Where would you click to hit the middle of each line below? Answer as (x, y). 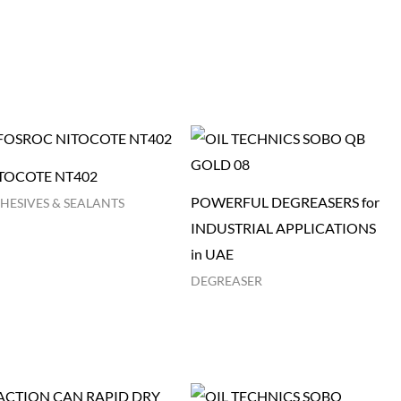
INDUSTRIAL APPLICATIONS (283, 228)
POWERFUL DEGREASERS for (285, 202)
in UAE (212, 254)
